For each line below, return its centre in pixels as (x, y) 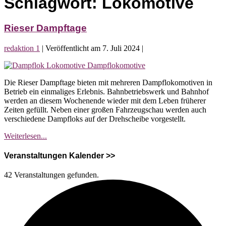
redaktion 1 (22, 48)
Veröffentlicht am (73, 48)
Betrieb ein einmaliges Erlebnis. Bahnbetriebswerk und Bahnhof (106, 92)
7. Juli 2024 (121, 48)
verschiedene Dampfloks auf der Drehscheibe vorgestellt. (95, 119)
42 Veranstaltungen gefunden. (51, 175)
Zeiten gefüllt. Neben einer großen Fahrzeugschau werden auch (105, 110)
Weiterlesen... (25, 136)
